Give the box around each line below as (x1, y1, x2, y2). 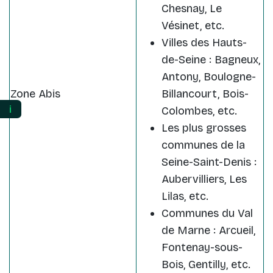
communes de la (161, 138, 245, 152)
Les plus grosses (161, 121, 246, 135)
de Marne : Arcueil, (161, 224, 255, 238)
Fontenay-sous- (161, 241, 243, 255)
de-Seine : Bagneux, (161, 53, 260, 67)
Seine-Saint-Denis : (161, 155, 257, 169)
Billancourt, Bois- (161, 87, 249, 101)
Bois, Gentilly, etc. (161, 258, 250, 272)
